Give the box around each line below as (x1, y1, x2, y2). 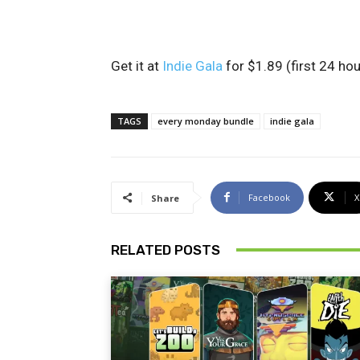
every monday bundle (157, 114, 254, 127)
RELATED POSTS (111, 241, 220, 258)
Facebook (248, 190, 290, 203)
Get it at (111, 57, 162, 74)
